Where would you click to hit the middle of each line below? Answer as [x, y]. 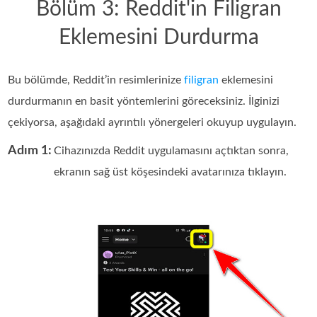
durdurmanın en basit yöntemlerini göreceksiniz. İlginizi [144, 101]
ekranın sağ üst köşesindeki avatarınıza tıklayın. [171, 172]
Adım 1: [30, 150]
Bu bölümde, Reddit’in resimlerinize [96, 80]
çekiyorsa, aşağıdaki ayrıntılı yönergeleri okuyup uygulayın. [152, 122]
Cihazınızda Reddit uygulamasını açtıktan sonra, [172, 150]
